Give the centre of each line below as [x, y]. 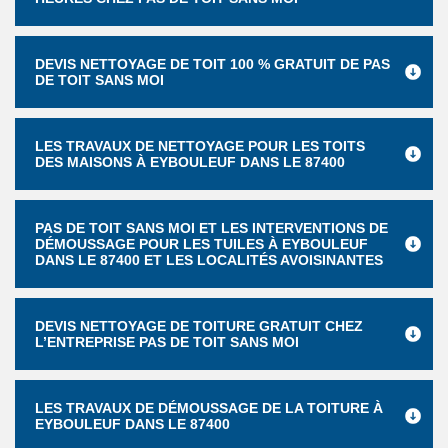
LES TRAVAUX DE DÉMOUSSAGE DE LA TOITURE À [209, 408]
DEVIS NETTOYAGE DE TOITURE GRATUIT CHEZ [199, 326]
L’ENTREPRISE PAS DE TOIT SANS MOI [167, 342]
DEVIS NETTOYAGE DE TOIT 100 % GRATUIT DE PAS [212, 64]
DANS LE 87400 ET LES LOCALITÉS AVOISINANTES [209, 260]
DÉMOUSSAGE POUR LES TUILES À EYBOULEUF [201, 244]
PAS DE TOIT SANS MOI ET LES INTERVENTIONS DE [211, 228]
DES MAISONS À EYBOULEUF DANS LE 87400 [190, 162]
